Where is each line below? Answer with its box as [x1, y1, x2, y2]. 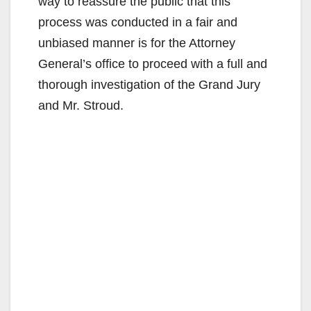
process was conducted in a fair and [38, 15, 237, 29]
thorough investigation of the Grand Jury [38, 77, 260, 92]
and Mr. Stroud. [38, 98, 124, 112]
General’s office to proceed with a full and [38, 56, 267, 71]
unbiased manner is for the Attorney [38, 35, 235, 50]
